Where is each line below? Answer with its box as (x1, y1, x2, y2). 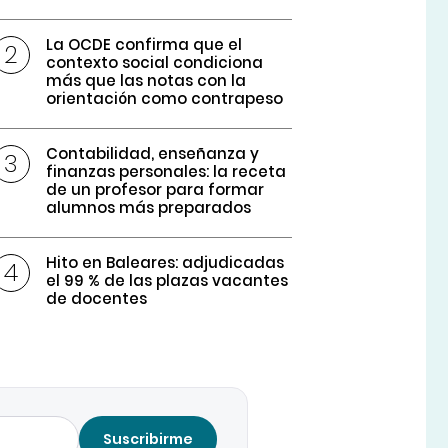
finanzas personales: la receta (46, 161, 287, 183)
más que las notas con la (46, 70, 247, 92)
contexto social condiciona (46, 52, 264, 74)
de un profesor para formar (46, 179, 265, 201)
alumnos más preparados (46, 197, 252, 219)
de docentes (46, 288, 148, 310)
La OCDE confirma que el (46, 34, 243, 56)
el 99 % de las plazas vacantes (46, 270, 289, 292)
